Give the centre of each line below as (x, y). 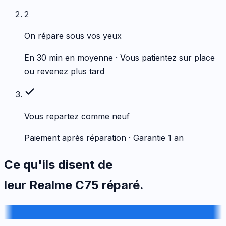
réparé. (121, 185)
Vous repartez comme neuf (77, 116)
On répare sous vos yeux (73, 36)
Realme (51, 185)
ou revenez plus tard (64, 71)
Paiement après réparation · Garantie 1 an (104, 137)
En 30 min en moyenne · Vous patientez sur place (120, 57)
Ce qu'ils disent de (58, 164)
